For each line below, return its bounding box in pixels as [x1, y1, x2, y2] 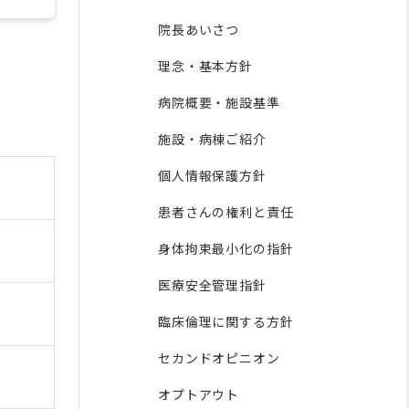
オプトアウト [158, 385, 240, 404]
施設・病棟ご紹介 [158, 130, 267, 148]
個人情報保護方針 [158, 166, 267, 184]
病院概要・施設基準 [158, 93, 280, 111]
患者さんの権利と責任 [158, 203, 294, 221]
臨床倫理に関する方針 [158, 312, 294, 330]
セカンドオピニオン [158, 349, 280, 367]
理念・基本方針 [158, 57, 253, 75]
